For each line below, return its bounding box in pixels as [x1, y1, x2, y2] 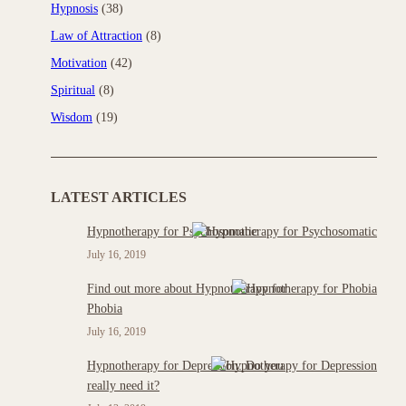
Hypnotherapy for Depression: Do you [87, 359, 284, 372]
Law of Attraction [51, 29, 142, 43]
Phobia [87, 302, 122, 315]
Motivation [51, 56, 107, 70]
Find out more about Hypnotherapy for [87, 282, 287, 295]
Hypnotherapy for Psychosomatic [87, 225, 257, 238]
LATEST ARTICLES [51, 189, 187, 205]
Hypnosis [51, 2, 98, 15]
